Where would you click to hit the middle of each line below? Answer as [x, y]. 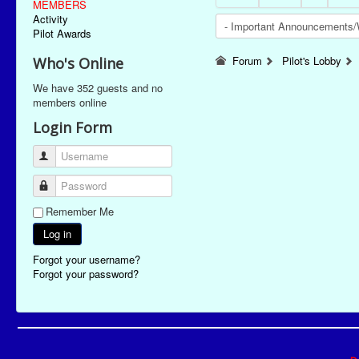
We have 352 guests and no [98, 88]
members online [70, 102]
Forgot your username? [87, 259]
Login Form [73, 127]
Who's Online [78, 63]
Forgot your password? [86, 274]
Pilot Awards [62, 33]
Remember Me [80, 211]
